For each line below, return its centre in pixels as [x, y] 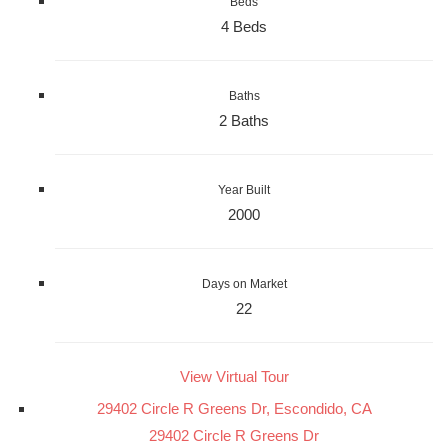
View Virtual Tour [234, 376]
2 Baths [244, 120]
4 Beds [244, 26]
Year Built [244, 189]
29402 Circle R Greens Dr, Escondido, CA [234, 408]
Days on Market [244, 283]
